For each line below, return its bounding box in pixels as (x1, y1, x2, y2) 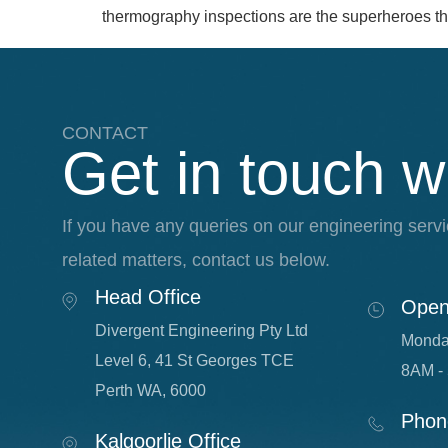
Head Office (95, 285, 202, 308)
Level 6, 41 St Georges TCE (95, 351, 305, 369)
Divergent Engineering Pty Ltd (95, 321, 309, 339)
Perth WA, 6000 (95, 381, 207, 399)
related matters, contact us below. (62, 250, 331, 271)
